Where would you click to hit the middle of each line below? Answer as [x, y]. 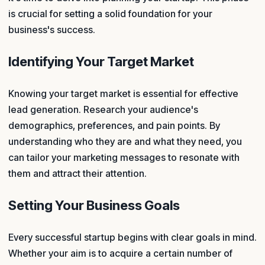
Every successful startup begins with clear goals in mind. [132, 237]
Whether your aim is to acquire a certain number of [120, 253]
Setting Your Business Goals [94, 206]
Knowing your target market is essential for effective [123, 94]
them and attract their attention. [77, 174]
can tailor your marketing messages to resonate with [124, 158]
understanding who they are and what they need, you [125, 142]
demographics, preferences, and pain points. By [114, 126]
